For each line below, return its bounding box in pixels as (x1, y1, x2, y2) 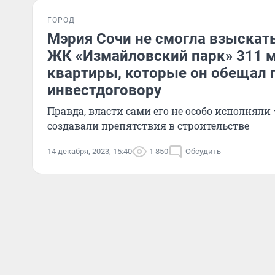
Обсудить (185, 147, 221, 156)
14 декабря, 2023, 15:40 (47, 147, 132, 156)
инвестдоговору (47, 82, 161, 99)
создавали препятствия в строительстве (47, 119, 249, 132)
